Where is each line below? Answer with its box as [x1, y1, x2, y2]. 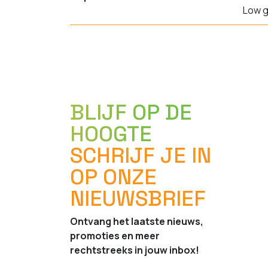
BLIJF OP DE [70, 99, 192, 126]
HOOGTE [70, 120, 152, 148]
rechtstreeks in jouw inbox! [70, 243, 199, 257]
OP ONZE [70, 163, 157, 191]
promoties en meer [70, 229, 160, 242]
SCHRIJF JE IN [70, 142, 211, 169]
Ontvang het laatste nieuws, [70, 215, 203, 228]
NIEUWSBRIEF [70, 185, 206, 212]
